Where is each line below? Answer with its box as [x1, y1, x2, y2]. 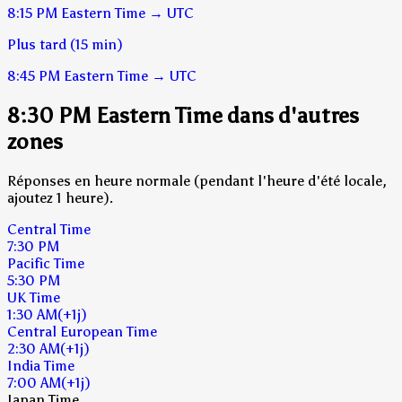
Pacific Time [7, 254, 84, 272]
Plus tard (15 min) [7, 35, 123, 53]
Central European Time [7, 322, 157, 340]
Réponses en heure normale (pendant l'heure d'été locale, [7, 171, 387, 189]
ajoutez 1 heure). [7, 188, 113, 206]
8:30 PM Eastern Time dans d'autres [7, 101, 359, 128]
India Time [7, 356, 74, 374]
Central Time [7, 220, 91, 238]
